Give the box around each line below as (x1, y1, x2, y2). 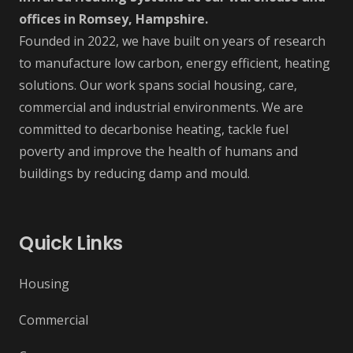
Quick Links (19, 229, 123, 256)
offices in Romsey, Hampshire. (19, 9, 208, 28)
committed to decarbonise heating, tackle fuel (19, 120, 288, 138)
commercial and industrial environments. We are (19, 98, 303, 116)
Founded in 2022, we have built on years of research (19, 32, 325, 50)
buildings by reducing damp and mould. (19, 164, 250, 182)
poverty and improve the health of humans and (19, 142, 298, 160)
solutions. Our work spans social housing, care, (19, 76, 297, 94)
